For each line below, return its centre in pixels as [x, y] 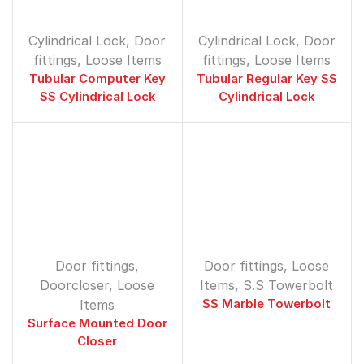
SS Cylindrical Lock [97, 96]
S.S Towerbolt [288, 286]
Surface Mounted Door [97, 324]
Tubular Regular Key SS [266, 78]
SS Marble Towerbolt [267, 304]
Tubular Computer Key [97, 78]
